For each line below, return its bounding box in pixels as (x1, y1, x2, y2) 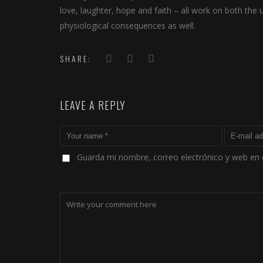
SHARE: (60, 52, 92, 65)
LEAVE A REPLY (60, 97, 126, 113)
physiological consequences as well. (60, 20, 195, 31)
